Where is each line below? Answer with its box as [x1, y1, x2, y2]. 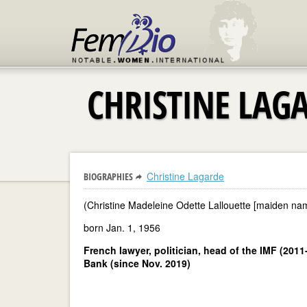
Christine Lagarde [147, 169, 224, 183]
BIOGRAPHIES [84, 170, 133, 183]
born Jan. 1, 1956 [84, 221, 160, 234]
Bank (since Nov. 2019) [84, 256, 191, 270]
